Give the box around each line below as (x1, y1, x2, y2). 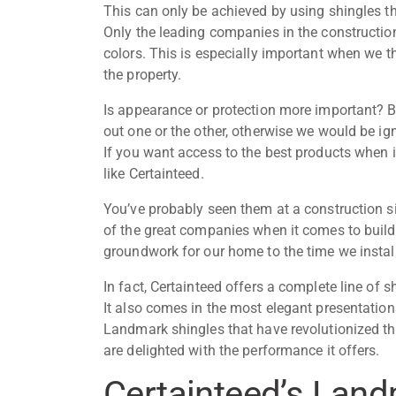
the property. (103, 65, 186, 83)
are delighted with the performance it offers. (103, 341, 384, 359)
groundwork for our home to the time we (103, 242, 360, 260)
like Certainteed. (103, 164, 208, 182)
